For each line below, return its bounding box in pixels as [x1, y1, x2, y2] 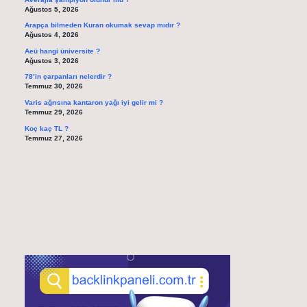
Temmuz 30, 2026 [24, 82, 83, 90]
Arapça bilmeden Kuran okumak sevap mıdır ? [24, 21, 180, 29]
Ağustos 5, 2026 [24, 5, 79, 13]
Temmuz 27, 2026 [24, 134, 83, 142]
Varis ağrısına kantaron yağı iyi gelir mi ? [24, 98, 163, 106]
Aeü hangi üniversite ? [24, 47, 100, 55]
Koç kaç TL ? [24, 124, 69, 132]
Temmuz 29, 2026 [24, 108, 83, 116]
